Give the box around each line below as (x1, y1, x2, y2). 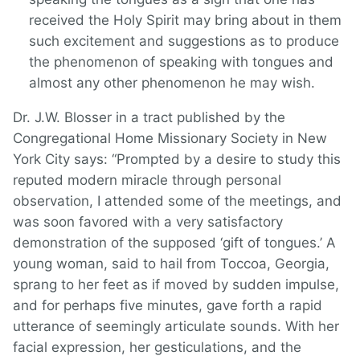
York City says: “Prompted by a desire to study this (13, 151, 341, 168)
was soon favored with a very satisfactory (13, 214, 283, 231)
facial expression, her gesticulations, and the (13, 339, 301, 356)
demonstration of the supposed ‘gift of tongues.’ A (13, 235, 336, 252)
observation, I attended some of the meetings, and (13, 193, 342, 210)
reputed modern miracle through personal (13, 172, 281, 189)
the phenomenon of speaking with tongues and (29, 54, 333, 71)
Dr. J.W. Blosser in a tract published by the (13, 109, 285, 126)
